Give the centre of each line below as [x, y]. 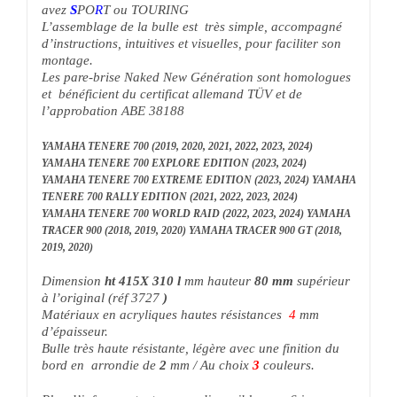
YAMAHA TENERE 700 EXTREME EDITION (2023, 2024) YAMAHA [198, 175]
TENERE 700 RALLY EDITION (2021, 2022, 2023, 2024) [169, 192]
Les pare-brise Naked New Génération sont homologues [196, 72]
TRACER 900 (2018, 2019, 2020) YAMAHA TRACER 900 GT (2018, [191, 226]
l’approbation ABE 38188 [113, 106]
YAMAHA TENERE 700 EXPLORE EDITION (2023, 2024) [174, 158]
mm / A [187, 360]
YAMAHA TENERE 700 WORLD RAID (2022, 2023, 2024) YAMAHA [195, 209]
